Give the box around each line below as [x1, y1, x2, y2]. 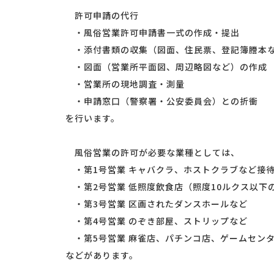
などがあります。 [65, 249, 138, 262]
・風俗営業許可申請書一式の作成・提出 [65, 26, 240, 39]
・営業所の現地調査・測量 [65, 78, 185, 91]
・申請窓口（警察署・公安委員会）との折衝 [65, 95, 258, 108]
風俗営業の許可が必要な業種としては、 [65, 146, 240, 159]
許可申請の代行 [65, 9, 139, 22]
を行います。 [65, 112, 120, 125]
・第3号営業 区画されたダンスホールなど [65, 198, 248, 210]
